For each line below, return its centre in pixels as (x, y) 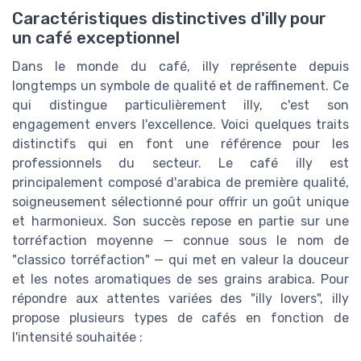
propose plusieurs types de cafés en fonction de (180, 317)
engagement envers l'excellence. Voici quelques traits (180, 124)
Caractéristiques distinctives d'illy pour (169, 18)
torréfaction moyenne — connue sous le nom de (180, 240)
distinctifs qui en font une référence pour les (180, 143)
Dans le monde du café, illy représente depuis (180, 66)
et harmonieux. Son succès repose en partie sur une (180, 221)
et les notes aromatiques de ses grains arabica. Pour (180, 279)
